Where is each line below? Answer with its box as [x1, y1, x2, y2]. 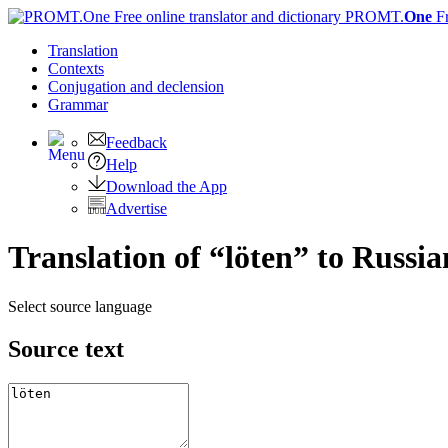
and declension [130, 78, 224, 95]
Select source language [8, 297, 152, 315]
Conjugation [48, 78, 130, 95]
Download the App [106, 178, 227, 195]
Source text [8, 335, 124, 362]
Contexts [48, 60, 104, 77]
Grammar [48, 96, 108, 113]
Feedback [106, 134, 167, 151]
